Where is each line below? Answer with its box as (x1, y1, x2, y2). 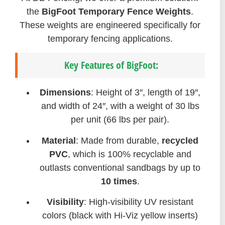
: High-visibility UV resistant (84, 196, 193, 207)
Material (42, 135, 76, 146)
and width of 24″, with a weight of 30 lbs (41, 101, 199, 111)
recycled (162, 135, 198, 146)
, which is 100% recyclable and (67, 149, 191, 159)
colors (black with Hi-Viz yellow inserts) (42, 210, 198, 220)
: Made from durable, (76, 135, 162, 146)
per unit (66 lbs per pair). (71, 115, 169, 125)
